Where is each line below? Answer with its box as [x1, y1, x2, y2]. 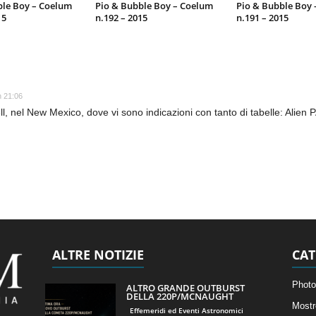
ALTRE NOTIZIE [51, 246, 144, 264]
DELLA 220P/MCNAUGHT [126, 290, 233, 303]
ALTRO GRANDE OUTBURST [126, 281, 245, 295]
